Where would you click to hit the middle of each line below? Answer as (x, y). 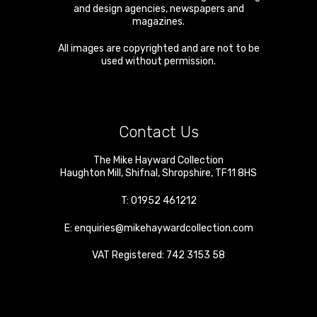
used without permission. (158, 62)
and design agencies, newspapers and (158, 9)
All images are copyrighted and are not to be (158, 49)
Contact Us (158, 132)
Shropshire (186, 173)
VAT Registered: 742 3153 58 (158, 255)
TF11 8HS (236, 173)
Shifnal (142, 173)
